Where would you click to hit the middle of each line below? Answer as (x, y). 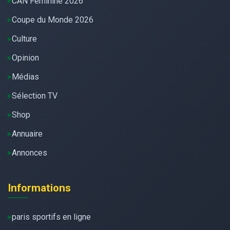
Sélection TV (35, 96)
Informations (39, 188)
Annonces (30, 153)
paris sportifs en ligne (51, 217)
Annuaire (27, 134)
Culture (24, 39)
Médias (25, 77)
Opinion (25, 58)
